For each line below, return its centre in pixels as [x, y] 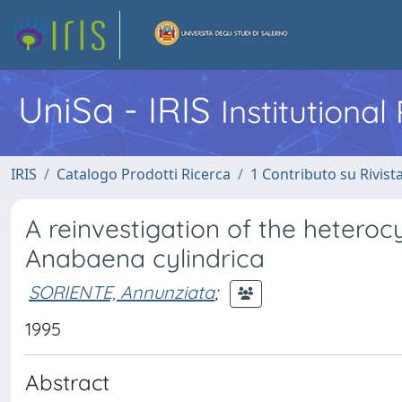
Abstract [67, 382]
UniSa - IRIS [119, 109]
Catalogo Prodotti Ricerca [144, 174]
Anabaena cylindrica [145, 258]
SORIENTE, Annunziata [122, 292]
